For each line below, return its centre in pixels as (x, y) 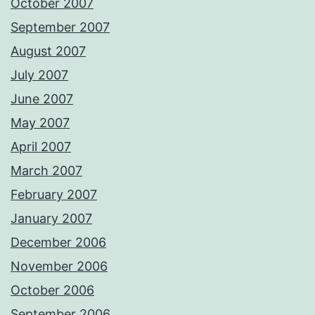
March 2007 (46, 171)
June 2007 (42, 99)
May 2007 (40, 123)
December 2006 (58, 243)
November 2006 (59, 266)
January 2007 (51, 219)
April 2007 (41, 147)
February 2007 (54, 195)
